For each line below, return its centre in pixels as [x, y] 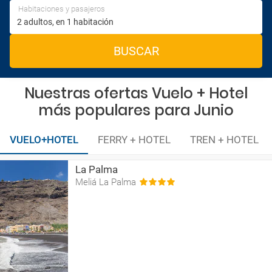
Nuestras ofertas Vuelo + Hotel [136, 93]
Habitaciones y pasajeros [62, 9]
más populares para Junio [136, 110]
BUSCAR [136, 51]
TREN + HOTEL [224, 140]
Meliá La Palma [106, 182]
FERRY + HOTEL [134, 140]
